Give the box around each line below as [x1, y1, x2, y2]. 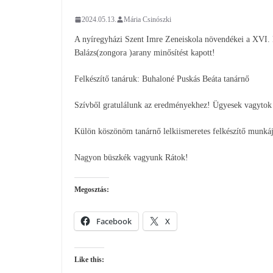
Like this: [74, 255, 104, 264]
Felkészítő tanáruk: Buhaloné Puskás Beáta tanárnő [74, 74, 249, 83]
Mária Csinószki [124, 15, 171, 24]
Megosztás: [74, 185, 109, 194]
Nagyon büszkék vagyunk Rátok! [74, 152, 188, 162]
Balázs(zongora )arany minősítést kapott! [74, 48, 215, 57]
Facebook [96, 215, 132, 227]
